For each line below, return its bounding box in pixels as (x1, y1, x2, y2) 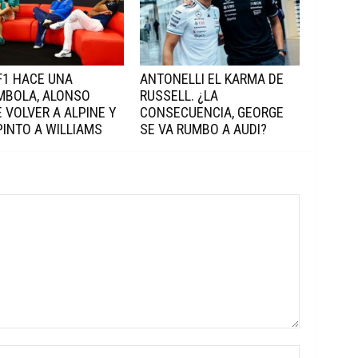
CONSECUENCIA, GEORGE (139, 104, 284, 121)
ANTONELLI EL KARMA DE (139, 70, 284, 87)
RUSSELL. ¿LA (139, 87, 218, 104)
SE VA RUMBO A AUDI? (139, 121, 267, 137)
